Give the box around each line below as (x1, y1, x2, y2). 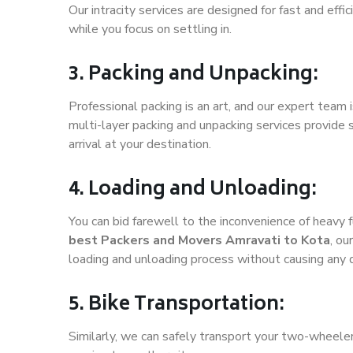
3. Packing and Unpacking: (69, 58, 318, 93)
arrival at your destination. (69, 136, 211, 154)
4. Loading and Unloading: (69, 173, 317, 208)
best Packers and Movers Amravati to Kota (69, 232, 330, 250)
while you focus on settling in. (69, 20, 232, 39)
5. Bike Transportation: (69, 288, 284, 323)
